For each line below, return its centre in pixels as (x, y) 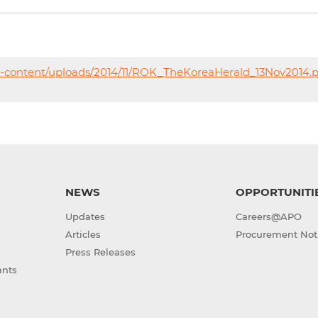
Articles (83, 234)
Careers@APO (269, 216)
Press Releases (100, 252)
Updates (85, 216)
